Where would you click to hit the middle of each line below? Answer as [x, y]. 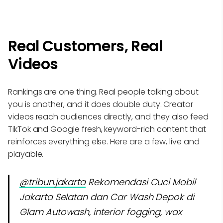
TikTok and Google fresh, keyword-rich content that [107, 129]
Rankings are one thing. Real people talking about [103, 92]
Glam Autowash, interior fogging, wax [101, 212]
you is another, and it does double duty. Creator [101, 105]
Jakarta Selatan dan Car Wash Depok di [107, 197]
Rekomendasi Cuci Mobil [141, 182]
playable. [26, 154]
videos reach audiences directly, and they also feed [108, 117]
